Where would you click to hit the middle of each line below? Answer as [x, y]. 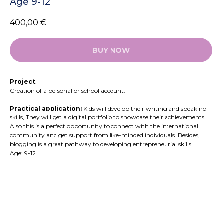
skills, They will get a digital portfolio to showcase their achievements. [108, 117]
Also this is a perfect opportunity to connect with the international [104, 126]
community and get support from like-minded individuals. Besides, [105, 135]
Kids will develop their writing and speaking [145, 109]
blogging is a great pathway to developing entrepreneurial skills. [101, 144]
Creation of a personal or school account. [68, 91]
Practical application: [47, 109]
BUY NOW [111, 50]
